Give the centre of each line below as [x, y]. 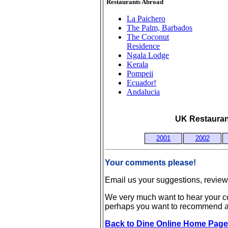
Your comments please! [150, 163]
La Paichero [146, 19]
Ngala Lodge [148, 55]
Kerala [137, 64]
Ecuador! [141, 83]
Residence [143, 46]
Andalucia [143, 92]
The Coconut [148, 37]
